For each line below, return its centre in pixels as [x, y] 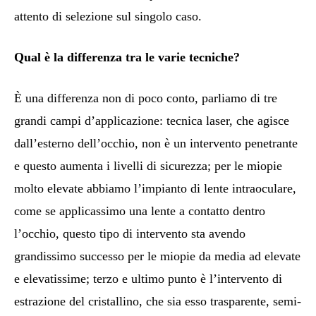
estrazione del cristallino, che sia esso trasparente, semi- [158, 302]
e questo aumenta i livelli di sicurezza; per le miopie [148, 166]
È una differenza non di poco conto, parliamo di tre [146, 98]
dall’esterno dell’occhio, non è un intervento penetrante [156, 144]
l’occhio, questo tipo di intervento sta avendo [130, 234]
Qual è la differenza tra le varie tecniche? [127, 57]
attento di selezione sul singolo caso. [108, 17]
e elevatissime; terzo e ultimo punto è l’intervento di [148, 279]
